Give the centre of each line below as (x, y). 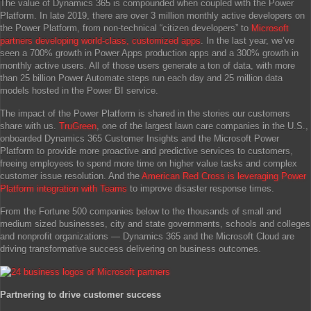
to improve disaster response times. (201, 188)
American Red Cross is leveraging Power (224, 176)
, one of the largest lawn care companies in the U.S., (202, 126)
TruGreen (78, 126)
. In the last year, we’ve (247, 41)
